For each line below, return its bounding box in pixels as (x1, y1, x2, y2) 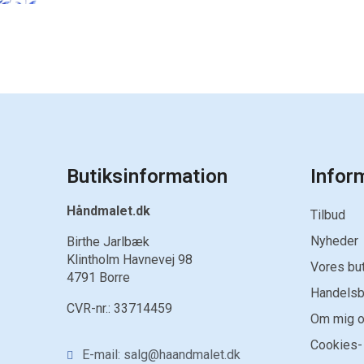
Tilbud (310, 207, 345, 223)
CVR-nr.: (67, 301, 114, 316)
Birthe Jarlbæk (67, 234, 149, 249)
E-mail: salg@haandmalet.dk (82, 347, 240, 362)
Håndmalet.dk (67, 203, 150, 219)
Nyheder (310, 233, 358, 249)
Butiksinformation (67, 165, 227, 188)
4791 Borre (67, 270, 130, 285)
